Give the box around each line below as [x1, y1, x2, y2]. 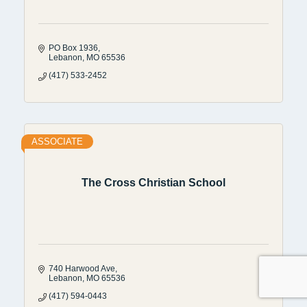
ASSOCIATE [32, 136, 83, 147]
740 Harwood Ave [49, 263, 115, 273]
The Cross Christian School [82, 177, 225, 189]
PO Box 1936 [49, 42, 98, 53]
